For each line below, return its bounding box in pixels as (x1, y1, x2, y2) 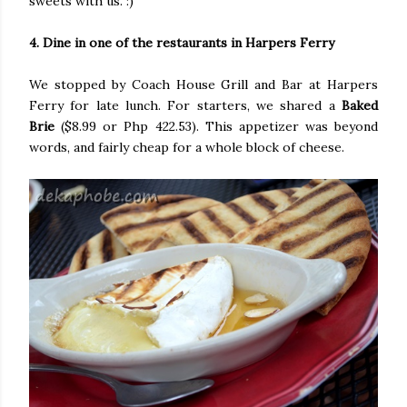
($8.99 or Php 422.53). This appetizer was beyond (55, 117, 378, 134)
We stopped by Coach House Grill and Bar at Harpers (29, 75, 378, 93)
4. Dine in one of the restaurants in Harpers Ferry (29, 34, 334, 51)
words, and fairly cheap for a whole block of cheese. (29, 138, 348, 155)
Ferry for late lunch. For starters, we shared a (29, 96, 342, 114)
